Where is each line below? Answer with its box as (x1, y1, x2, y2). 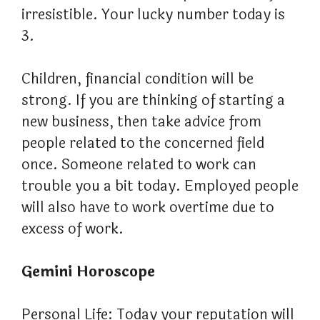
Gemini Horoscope (21, 261, 155, 284)
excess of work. (21, 218, 124, 241)
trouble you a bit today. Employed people (21, 175, 299, 198)
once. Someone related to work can (21, 154, 256, 176)
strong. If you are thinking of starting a (21, 89, 285, 112)
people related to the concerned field (21, 132, 264, 155)
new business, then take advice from (21, 111, 261, 134)
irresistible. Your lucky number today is (21, 4, 285, 26)
